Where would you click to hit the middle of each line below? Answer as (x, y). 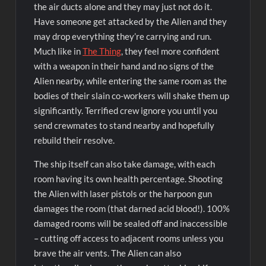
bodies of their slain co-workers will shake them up (132, 95)
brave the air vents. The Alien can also (108, 253)
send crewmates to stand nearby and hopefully (124, 125)
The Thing (102, 51)
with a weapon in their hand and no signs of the (124, 66)
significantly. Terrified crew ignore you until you (126, 110)
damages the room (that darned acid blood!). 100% (132, 208)
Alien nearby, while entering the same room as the (131, 80)
